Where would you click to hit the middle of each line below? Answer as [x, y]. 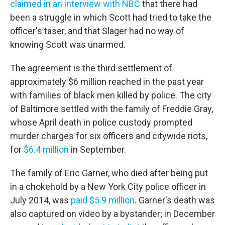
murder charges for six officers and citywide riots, [109, 136]
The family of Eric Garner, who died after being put [109, 173]
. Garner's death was [175, 200]
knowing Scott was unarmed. [68, 44]
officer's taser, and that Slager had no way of [97, 31]
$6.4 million [46, 149]
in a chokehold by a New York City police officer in [108, 187]
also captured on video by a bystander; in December [113, 214]
